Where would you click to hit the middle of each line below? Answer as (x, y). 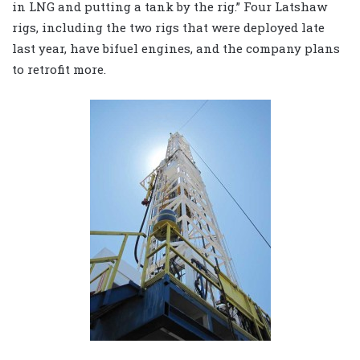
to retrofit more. (59, 69)
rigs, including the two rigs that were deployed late (168, 27)
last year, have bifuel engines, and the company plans (176, 48)
